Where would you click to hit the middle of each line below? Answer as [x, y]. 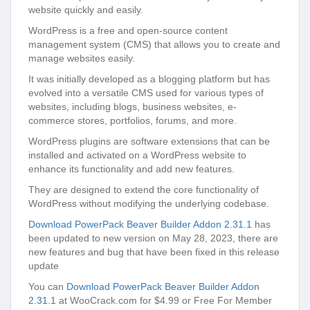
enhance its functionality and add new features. [131, 169]
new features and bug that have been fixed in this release [154, 252]
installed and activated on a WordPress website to [137, 155]
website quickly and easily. [86, 10]
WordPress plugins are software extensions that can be [149, 141]
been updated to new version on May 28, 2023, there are [153, 238]
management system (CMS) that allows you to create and [154, 44]
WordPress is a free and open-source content [128, 30]
